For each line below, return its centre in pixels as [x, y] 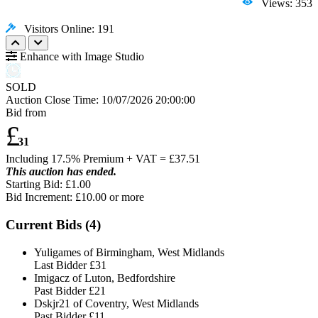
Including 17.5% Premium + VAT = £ [90, 159]
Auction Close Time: [54, 100]
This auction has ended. [61, 172]
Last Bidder [62, 265]
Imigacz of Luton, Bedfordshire [105, 278]
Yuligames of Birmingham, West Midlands [129, 252]
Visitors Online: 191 [65, 29]
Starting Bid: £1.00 [48, 185]
